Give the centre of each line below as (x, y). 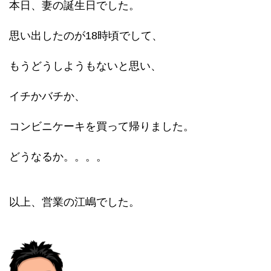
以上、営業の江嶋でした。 (74, 202)
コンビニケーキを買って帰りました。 (102, 126)
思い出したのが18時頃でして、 (86, 36)
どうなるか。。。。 (58, 157)
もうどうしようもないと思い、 (85, 66)
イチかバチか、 (47, 96)
